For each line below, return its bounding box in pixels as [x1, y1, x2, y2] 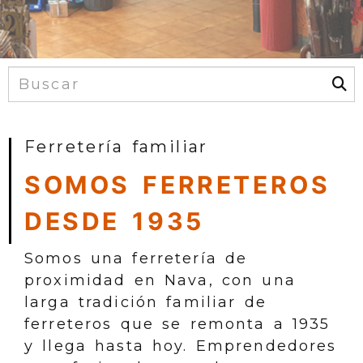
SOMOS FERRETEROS [24, 170, 331, 199]
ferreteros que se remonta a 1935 [24, 315, 331, 333]
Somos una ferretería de [24, 250, 248, 267]
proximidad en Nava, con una [24, 271, 296, 289]
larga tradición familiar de [24, 293, 267, 311]
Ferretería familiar [24, 137, 208, 156]
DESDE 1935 [24, 207, 204, 236]
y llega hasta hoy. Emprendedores [24, 337, 337, 355]
